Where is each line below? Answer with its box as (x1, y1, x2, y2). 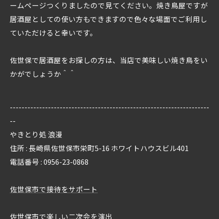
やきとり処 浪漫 (10, 129, 63, 139)
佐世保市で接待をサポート (10, 183, 98, 194)
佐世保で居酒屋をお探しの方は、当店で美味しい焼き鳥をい (10, 54, 208, 65)
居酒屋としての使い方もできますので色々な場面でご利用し (10, 13, 207, 24)
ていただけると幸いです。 (10, 27, 97, 38)
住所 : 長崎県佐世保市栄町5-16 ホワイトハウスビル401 (10, 142, 189, 153)
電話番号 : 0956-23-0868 (10, 156, 88, 167)
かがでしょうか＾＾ (10, 68, 76, 79)
